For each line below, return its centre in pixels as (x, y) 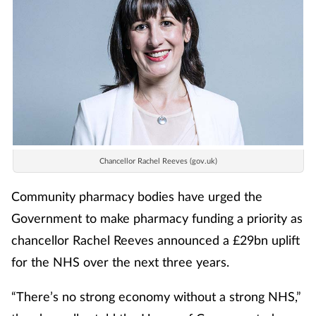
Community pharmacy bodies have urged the (137, 196)
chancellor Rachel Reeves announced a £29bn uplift (156, 239)
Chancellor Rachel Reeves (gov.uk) (158, 160)
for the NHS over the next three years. (122, 261)
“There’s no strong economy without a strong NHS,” (156, 296)
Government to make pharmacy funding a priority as (157, 218)
